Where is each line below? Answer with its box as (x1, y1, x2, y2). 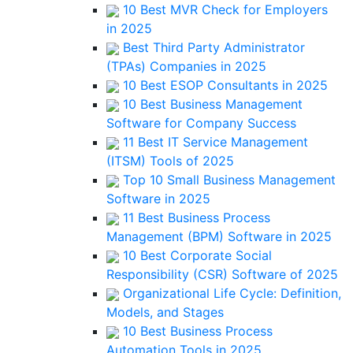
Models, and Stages (106, 304, 224, 320)
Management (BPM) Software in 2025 (106, 229, 332, 244)
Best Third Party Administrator (119, 39, 305, 55)
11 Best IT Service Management (119, 134, 308, 150)
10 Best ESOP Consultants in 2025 (119, 77, 328, 93)
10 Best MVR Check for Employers (119, 2, 328, 17)
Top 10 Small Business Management (119, 172, 336, 188)
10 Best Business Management (119, 96, 303, 112)
